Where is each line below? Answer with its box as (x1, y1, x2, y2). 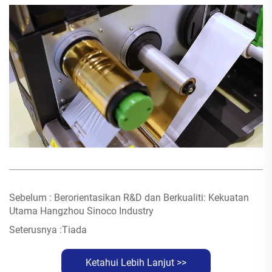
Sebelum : (9, 192, 52, 204)
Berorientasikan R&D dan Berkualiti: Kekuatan (52, 192, 249, 204)
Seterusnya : (9, 224, 62, 236)
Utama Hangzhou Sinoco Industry (9, 205, 154, 217)
